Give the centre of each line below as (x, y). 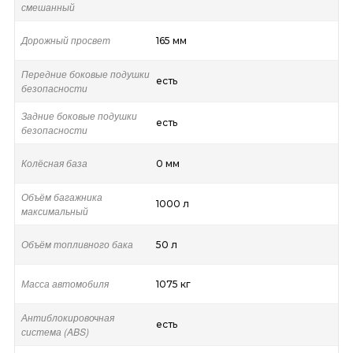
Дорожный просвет (65, 40)
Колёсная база (54, 163)
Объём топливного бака (77, 244)
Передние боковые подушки (85, 74)
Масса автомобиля (65, 284)
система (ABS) (55, 332)
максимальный (54, 211)
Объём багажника (61, 197)
